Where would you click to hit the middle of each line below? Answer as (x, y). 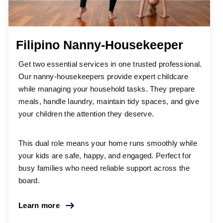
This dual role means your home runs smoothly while (108, 143)
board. (29, 181)
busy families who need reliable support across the (104, 168)
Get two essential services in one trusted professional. (110, 64)
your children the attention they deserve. (86, 114)
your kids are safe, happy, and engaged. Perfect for (105, 156)
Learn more (39, 206)
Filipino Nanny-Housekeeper (100, 45)
